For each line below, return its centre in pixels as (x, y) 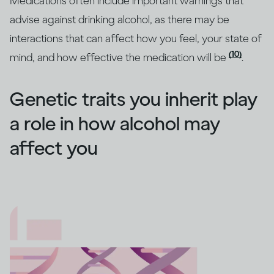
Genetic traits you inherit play (134, 99)
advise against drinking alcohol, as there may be (120, 19)
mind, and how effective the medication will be (119, 57)
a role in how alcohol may (115, 123)
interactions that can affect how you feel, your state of (136, 38)
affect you (54, 148)
